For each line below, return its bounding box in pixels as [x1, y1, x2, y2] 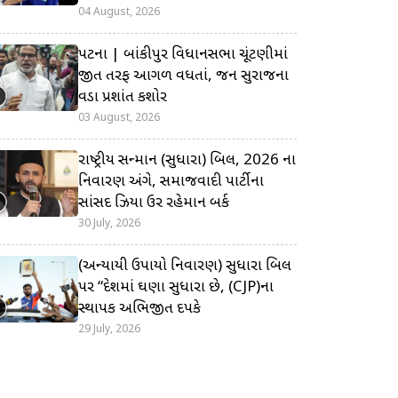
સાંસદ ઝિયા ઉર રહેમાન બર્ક [78, 193, 229, 213]
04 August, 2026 [78, 4, 160, 20]
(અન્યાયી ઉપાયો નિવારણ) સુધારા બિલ [78, 256, 291, 276]
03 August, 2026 [78, 110, 160, 125]
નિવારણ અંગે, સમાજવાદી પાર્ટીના [78, 171, 264, 192]
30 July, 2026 [78, 216, 140, 231]
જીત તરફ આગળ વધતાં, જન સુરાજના [78, 66, 289, 86]
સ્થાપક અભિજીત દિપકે [78, 298, 201, 319]
